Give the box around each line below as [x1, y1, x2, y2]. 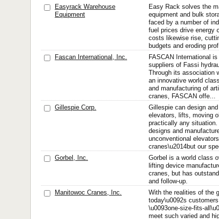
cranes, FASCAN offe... [149, 92, 216, 100]
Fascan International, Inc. [55, 53, 127, 61]
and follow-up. [149, 177, 188, 185]
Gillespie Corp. [55, 104, 96, 111]
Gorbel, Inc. [55, 154, 88, 161]
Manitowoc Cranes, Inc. [55, 189, 122, 196]
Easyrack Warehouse [55, 3, 115, 10]
